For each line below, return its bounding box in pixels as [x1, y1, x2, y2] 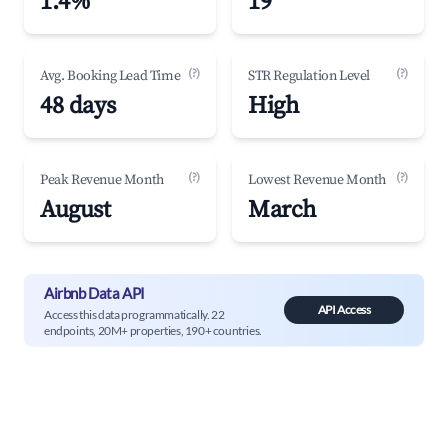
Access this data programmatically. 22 [44, 306, 225, 322]
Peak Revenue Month [40, 171, 164, 189]
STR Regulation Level [248, 67, 370, 85]
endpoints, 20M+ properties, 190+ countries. [44, 322, 262, 338]
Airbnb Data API [44, 283, 145, 302]
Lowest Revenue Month [248, 171, 386, 189]
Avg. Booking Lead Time [40, 67, 181, 85]
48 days [40, 91, 116, 121]
